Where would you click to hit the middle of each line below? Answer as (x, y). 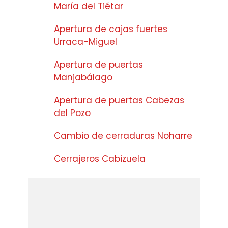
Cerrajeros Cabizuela (100, 159)
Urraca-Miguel (85, 41)
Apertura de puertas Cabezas (119, 100)
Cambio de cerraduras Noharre (123, 136)
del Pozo (72, 113)
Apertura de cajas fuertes (111, 29)
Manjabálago (83, 77)
